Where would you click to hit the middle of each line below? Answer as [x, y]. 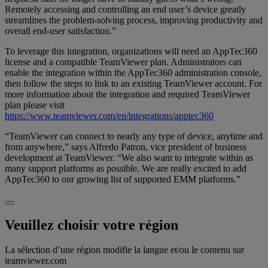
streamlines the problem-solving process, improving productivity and [134, 20]
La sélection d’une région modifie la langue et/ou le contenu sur [124, 250]
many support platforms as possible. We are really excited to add [126, 168]
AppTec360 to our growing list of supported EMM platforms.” [123, 179]
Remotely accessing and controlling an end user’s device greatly [125, 9]
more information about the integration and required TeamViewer [127, 94]
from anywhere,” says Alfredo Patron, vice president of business [126, 147]
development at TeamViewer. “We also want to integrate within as [129, 157]
